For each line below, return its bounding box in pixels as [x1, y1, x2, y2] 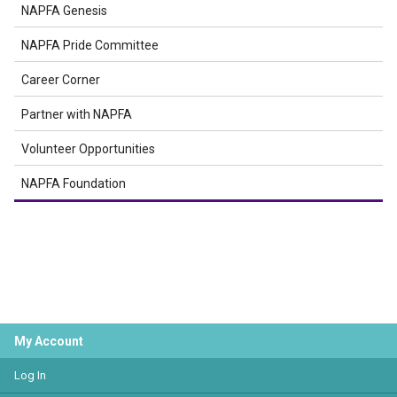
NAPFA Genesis [21, 4, 107, 18]
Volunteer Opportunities [21, 142, 155, 156]
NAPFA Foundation [21, 176, 126, 191]
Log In [14, 369, 46, 382]
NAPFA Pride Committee [21, 38, 159, 52]
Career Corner [21, 73, 100, 87]
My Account [14, 334, 83, 348]
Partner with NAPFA [21, 107, 132, 121]
